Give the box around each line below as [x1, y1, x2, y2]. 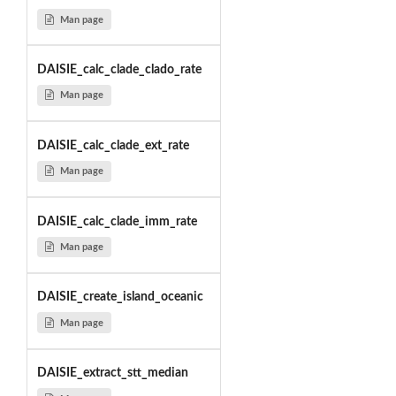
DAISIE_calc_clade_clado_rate [36, 63, 202, 76]
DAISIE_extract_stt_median [36, 367, 188, 380]
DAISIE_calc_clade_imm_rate [36, 215, 197, 228]
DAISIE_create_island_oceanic [36, 291, 203, 304]
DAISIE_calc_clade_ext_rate [36, 139, 189, 152]
